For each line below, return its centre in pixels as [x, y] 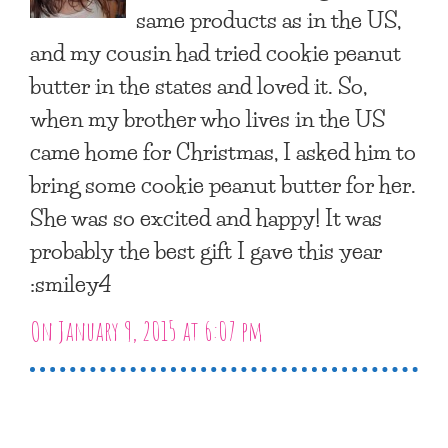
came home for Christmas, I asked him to [223, 150]
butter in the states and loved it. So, [198, 84]
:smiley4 [71, 282]
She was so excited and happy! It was [206, 216]
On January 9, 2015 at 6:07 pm [146, 330]
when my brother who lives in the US [207, 117]
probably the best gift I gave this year [206, 249]
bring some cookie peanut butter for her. [223, 183]
